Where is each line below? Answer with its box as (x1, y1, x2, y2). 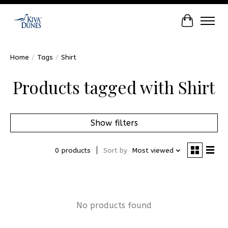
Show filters (90, 118, 138, 128)
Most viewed (132, 147, 174, 155)
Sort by (103, 147, 127, 155)
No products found (76, 200, 152, 210)
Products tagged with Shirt (13, 75, 215, 98)
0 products (54, 147, 91, 155)
